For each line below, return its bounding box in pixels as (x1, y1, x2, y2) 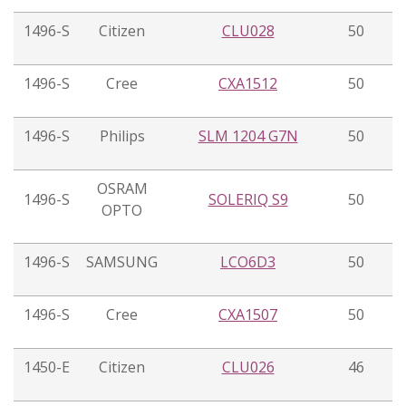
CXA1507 (218, 304, 277, 325)
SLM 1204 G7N (198, 126, 298, 147)
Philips (99, 126, 145, 147)
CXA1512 (218, 73, 277, 94)
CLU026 (221, 357, 275, 378)
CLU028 (221, 21, 275, 42)
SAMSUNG (86, 252, 158, 273)
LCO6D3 (220, 252, 275, 273)
